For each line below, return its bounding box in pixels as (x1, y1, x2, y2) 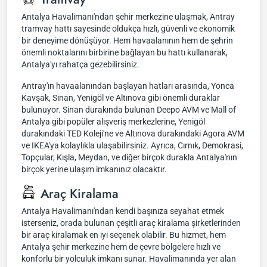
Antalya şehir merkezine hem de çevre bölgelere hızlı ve (21, 242, 221, 252)
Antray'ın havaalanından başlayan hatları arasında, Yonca (21, 81, 234, 91)
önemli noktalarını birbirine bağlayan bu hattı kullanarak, (21, 48, 228, 57)
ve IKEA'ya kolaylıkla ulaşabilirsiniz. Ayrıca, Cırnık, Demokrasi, (21, 141, 243, 150)
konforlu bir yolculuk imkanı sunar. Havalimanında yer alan (21, 254, 236, 263)
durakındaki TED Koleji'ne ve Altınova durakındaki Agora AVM (21, 129, 244, 138)
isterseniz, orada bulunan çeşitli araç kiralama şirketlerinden (21, 218, 241, 228)
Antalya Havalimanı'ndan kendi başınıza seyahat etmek (21, 206, 224, 216)
